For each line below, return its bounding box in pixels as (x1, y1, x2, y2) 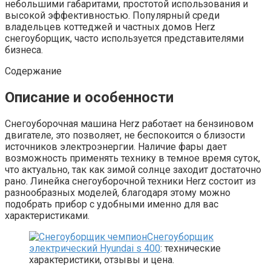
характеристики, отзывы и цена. (29, 253, 174, 266)
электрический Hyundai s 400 (29, 242, 160, 254)
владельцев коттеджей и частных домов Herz (5, 21, 215, 33)
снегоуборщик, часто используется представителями (5, 32, 244, 44)
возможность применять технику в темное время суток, (5, 152, 260, 164)
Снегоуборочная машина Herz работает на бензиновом (5, 117, 253, 129)
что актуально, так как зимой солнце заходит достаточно (5, 163, 261, 175)
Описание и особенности (5, 88, 174, 106)
